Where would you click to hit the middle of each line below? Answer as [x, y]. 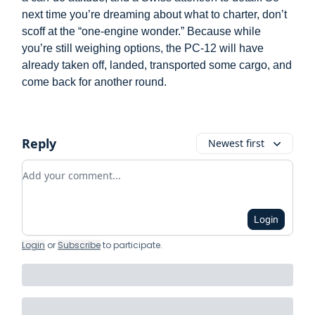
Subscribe [79, 245]
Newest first [236, 143]
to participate [131, 245]
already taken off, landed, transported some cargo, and [157, 65]
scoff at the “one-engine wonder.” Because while [141, 31]
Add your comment [73, 168]
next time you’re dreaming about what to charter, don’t [154, 14]
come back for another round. [94, 82]
